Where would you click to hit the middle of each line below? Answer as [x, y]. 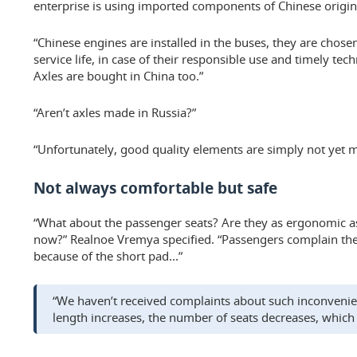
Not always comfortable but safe [155, 188]
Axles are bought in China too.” [118, 76]
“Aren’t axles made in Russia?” [115, 113]
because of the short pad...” [108, 256]
